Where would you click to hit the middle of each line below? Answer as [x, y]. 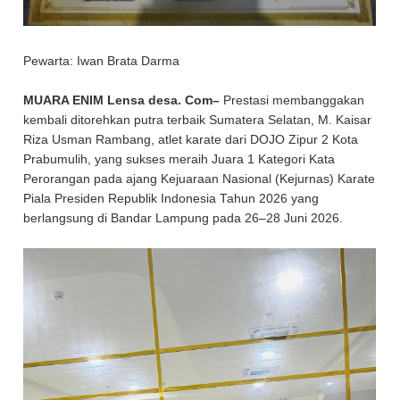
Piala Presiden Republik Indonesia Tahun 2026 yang [171, 199]
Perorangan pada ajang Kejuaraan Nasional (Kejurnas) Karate [200, 179]
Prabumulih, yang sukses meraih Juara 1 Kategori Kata [179, 160]
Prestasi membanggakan [294, 101]
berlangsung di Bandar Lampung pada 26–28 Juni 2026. [183, 219]
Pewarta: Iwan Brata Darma [102, 62]
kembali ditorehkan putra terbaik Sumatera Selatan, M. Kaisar [198, 121]
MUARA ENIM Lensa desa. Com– [124, 101]
